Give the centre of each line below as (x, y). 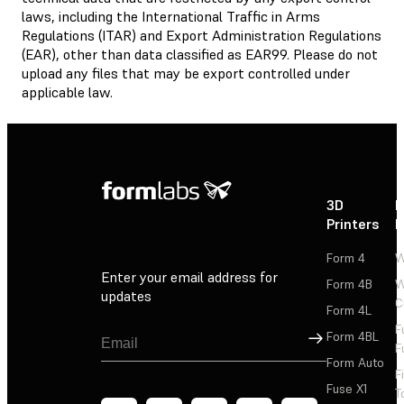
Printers (353, 223)
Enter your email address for (189, 277)
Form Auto (355, 362)
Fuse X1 (347, 388)
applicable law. (67, 92)
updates (126, 296)
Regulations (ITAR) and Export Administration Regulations (202, 35)
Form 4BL (353, 336)
